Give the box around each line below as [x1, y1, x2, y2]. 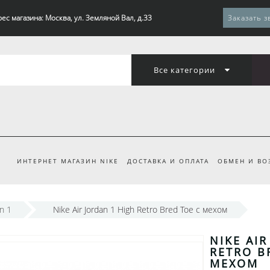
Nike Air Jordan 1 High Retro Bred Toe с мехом [53, 204, 227, 216]
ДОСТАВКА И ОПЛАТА [127, 157, 209, 166]
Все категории [153, 64, 215, 75]
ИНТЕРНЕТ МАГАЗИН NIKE [16, 157, 119, 166]
